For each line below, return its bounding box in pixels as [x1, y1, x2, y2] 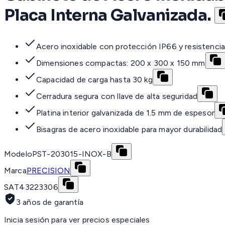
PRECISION [26, 166, 70, 176]
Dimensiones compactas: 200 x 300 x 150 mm [36, 58, 205, 68]
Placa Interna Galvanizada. [4, 5, 211, 25]
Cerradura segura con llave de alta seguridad [36, 91, 198, 101]
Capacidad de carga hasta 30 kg [36, 75, 153, 85]
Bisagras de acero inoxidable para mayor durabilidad [36, 125, 222, 135]
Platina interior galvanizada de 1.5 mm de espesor [36, 108, 214, 118]
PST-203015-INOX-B [32, 149, 111, 159]
